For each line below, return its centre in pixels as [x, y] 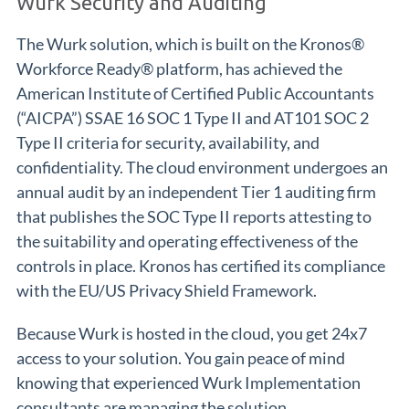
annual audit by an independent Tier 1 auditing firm [196, 192]
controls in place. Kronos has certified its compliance [201, 266]
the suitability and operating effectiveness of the [187, 241]
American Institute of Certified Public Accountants [195, 93]
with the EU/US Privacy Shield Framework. [167, 290]
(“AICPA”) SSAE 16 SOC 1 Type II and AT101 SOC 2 [193, 118]
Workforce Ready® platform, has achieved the [179, 68]
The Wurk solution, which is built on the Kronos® [190, 44]
